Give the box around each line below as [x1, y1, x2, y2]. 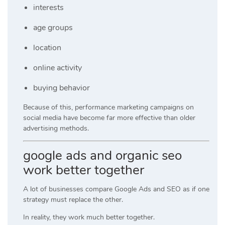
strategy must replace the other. [23, 194, 123, 204]
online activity [33, 62, 82, 73]
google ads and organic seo [23, 146, 182, 164]
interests [33, 2, 64, 13]
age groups [33, 22, 73, 33]
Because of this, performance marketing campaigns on [23, 102, 194, 112]
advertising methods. [23, 123, 89, 133]
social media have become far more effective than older [23, 113, 195, 123]
